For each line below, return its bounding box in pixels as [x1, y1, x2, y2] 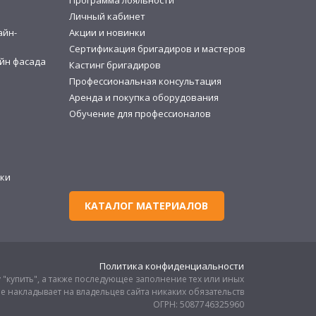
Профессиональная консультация [68, 75, 221, 88]
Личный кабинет [68, 10, 145, 23]
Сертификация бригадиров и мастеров [68, 42, 245, 56]
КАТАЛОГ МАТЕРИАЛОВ [85, 199, 209, 213]
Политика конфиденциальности [99, 260, 244, 273]
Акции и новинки [68, 26, 145, 39]
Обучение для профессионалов [68, 107, 211, 121]
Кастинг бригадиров [68, 59, 161, 72]
